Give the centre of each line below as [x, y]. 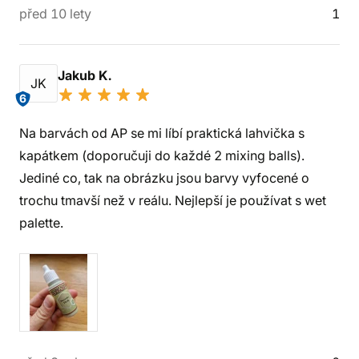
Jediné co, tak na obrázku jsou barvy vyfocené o [164, 178]
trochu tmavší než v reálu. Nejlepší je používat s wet [173, 200]
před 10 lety [55, 14]
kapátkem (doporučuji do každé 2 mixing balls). [162, 155]
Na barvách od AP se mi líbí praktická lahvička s [162, 133]
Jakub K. [86, 75]
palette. [41, 223]
